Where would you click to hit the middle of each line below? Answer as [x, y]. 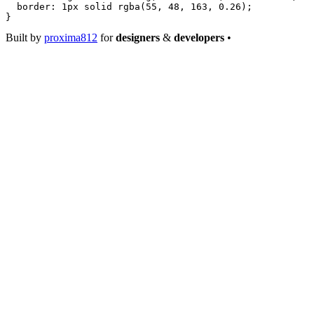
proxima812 [71, 38]
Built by [25, 38]
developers [199, 38]
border [28, 7]
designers [138, 38]
